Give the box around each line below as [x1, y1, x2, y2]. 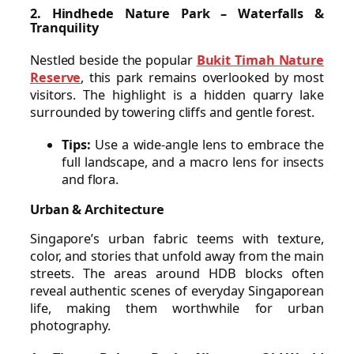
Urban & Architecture [30, 201, 164, 219]
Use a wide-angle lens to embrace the [90, 135, 324, 153]
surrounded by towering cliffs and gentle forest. [30, 104, 315, 122]
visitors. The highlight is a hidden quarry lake [30, 86, 324, 104]
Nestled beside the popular [30, 51, 197, 70]
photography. [30, 316, 111, 334]
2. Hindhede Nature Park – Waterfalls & [30, 4, 324, 22]
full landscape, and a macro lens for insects [62, 153, 324, 171]
